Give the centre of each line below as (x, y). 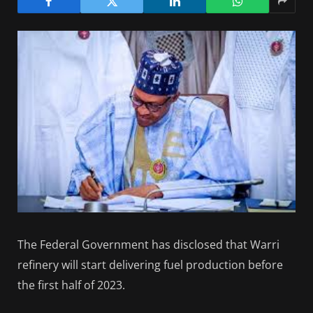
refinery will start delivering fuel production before (150, 265)
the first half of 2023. (71, 285)
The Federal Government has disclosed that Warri (148, 245)
